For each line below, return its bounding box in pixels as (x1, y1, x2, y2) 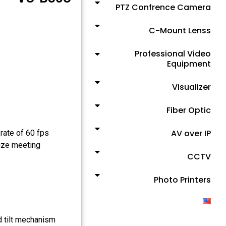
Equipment (167, 58, 211, 70)
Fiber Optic (166, 104, 211, 116)
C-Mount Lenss (149, 25, 211, 36)
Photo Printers (154, 174, 211, 186)
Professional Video (135, 48, 211, 60)
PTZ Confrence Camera (116, 2, 211, 13)
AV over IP (171, 128, 211, 139)
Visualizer (172, 81, 211, 93)
